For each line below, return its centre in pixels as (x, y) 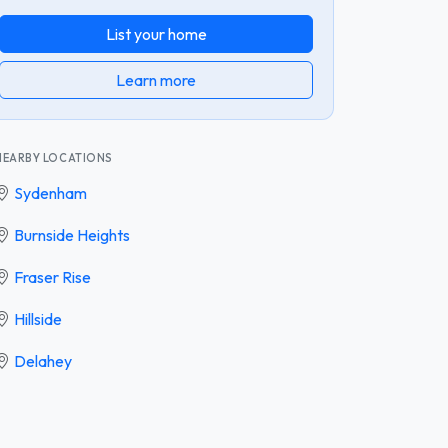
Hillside (38, 318)
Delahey (43, 360)
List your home (156, 33)
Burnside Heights (72, 234)
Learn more (156, 79)
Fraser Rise (52, 276)
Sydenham (50, 192)
